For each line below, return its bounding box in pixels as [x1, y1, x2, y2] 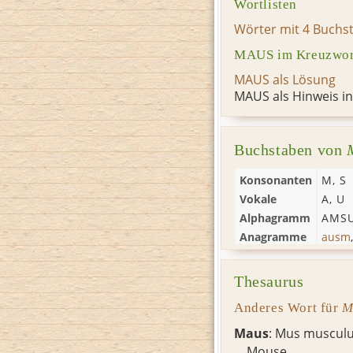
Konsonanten [240, 172, 312, 188]
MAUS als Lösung [234, 70, 336, 88]
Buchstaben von [234, 141, 347, 158]
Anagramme [240, 229, 307, 244]
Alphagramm [240, 210, 310, 225]
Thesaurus [234, 273, 304, 290]
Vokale [240, 191, 277, 206]
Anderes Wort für [234, 299, 343, 315]
